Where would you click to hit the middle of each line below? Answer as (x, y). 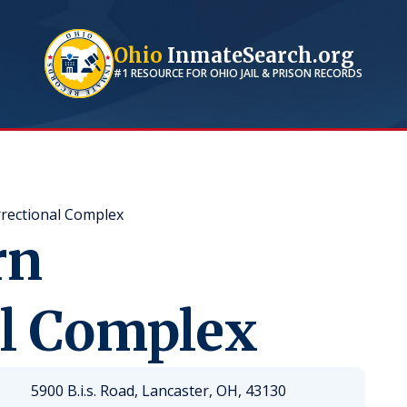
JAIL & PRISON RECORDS (300, 73)
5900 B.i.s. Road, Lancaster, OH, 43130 (159, 391)
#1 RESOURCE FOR (162, 73)
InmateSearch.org (258, 55)
